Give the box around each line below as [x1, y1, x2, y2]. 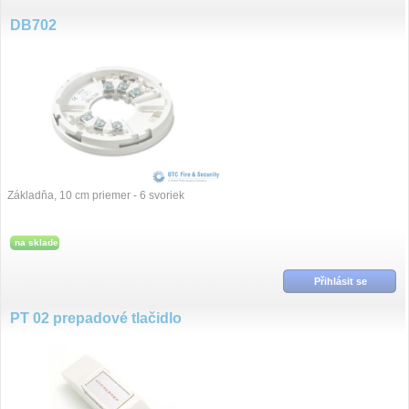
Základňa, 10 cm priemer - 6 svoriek [7, 189, 184, 202]
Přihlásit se [313, 276, 367, 287]
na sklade [15, 237, 58, 247]
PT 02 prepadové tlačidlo [10, 310, 182, 326]
